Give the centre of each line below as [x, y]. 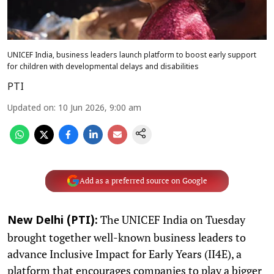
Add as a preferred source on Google [143, 181]
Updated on [31, 108]
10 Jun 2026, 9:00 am [100, 108]
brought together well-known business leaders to [127, 237]
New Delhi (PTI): [53, 221]
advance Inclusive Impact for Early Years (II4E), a [124, 254]
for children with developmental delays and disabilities [103, 67]
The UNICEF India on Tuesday [172, 219]
